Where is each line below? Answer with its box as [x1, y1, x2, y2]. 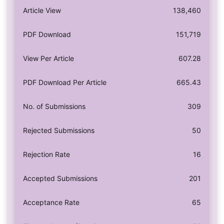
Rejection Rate [22, 150, 70, 159]
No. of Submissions [22, 102, 85, 111]
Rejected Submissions [22, 126, 94, 135]
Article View [22, 6, 61, 15]
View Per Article [22, 54, 74, 63]
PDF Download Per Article [22, 78, 106, 87]
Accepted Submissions [22, 174, 97, 183]
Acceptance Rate [22, 198, 79, 207]
